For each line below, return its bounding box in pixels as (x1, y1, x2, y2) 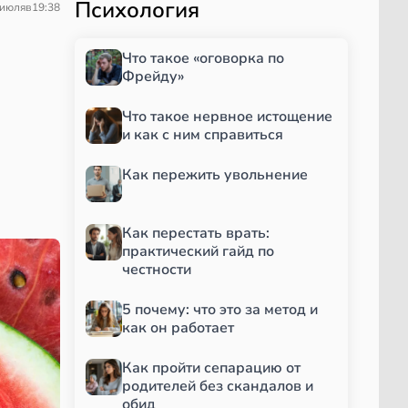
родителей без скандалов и (122, 375, 313, 396)
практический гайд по (122, 240, 274, 261)
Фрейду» (122, 66, 184, 87)
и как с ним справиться (122, 124, 283, 145)
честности (122, 259, 191, 280)
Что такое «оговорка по (122, 47, 284, 68)
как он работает (122, 317, 234, 338)
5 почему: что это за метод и (122, 299, 318, 320)
